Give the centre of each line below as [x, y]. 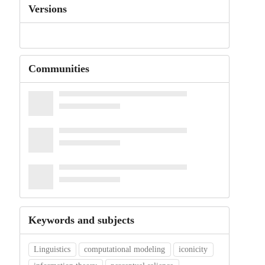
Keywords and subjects [81, 220]
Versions [47, 9]
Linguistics [52, 250]
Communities [59, 69]
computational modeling [125, 250]
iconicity [193, 250]
